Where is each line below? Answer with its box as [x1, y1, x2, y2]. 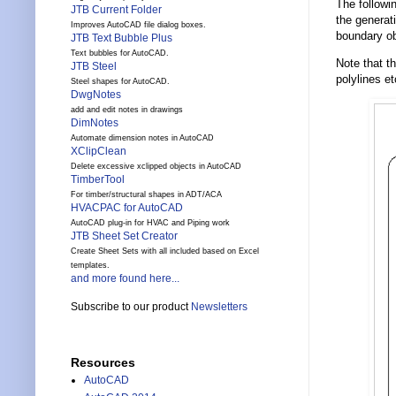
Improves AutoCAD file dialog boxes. [71, 20, 206, 30]
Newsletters [191, 301, 247, 314]
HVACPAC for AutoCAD [71, 202, 183, 215]
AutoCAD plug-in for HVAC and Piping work [71, 218, 230, 228]
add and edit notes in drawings [71, 105, 183, 115]
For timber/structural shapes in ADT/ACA [71, 190, 222, 200]
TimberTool [71, 173, 125, 187]
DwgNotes [71, 88, 121, 102]
